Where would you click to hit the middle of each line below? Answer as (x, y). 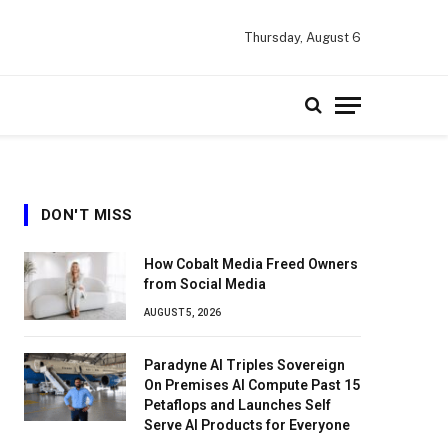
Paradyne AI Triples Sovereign (244, 365)
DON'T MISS (87, 215)
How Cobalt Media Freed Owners (251, 264)
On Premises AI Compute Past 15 (252, 385)
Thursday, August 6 (302, 37)
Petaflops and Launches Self (237, 405)
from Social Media (205, 284)
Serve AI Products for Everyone (247, 425)
